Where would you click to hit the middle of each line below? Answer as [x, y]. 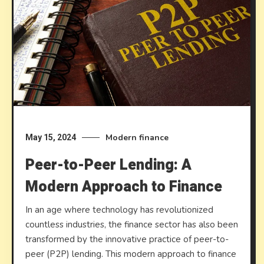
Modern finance [137, 137]
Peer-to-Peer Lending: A [109, 165]
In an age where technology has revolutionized [120, 209]
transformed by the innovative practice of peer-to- [127, 239]
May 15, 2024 [51, 137]
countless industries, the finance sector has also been [132, 224]
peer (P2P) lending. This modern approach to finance [131, 254]
